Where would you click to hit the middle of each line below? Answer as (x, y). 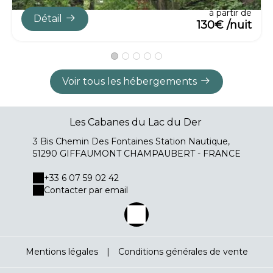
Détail (48, 19)
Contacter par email (86, 190)
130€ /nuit (224, 25)
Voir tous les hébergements (129, 81)
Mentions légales (62, 251)
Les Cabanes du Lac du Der (136, 122)
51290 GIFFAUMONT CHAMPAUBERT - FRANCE (136, 153)
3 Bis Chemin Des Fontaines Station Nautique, (131, 141)
